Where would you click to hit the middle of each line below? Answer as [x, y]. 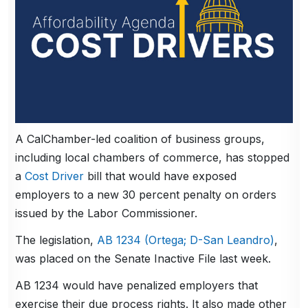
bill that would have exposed [161, 176]
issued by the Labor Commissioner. [107, 213]
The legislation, [56, 240]
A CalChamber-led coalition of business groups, [140, 139]
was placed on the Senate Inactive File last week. [143, 258]
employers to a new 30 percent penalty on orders [146, 194]
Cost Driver [55, 176]
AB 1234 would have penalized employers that [137, 285]
